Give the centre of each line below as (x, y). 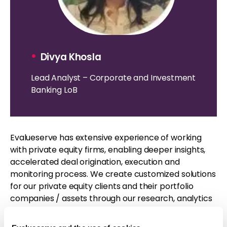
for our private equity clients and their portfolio (102, 186)
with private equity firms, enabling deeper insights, (108, 150)
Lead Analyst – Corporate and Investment (113, 78)
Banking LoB (54, 90)
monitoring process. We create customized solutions (113, 174)
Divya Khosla (71, 57)
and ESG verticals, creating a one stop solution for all (113, 211)
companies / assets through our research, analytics (111, 199)
